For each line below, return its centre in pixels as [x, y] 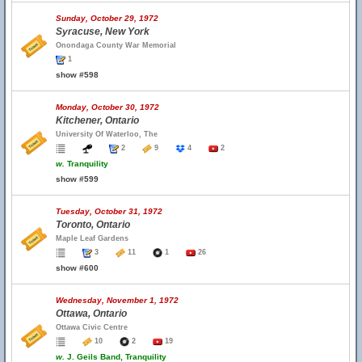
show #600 [77, 268]
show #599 [77, 179]
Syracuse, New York [103, 32]
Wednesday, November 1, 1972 [117, 300]
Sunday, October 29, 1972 [107, 18]
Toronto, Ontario [93, 225]
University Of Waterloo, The [107, 134]
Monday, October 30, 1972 [107, 107]
